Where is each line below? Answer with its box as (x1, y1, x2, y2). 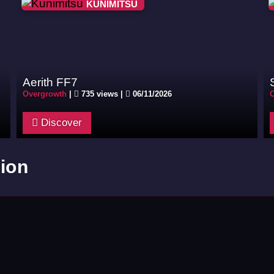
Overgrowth (23, 89, 67, 98)
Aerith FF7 (23, 75, 78, 89)
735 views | (79, 89, 126, 98)
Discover (38, 117, 83, 128)
